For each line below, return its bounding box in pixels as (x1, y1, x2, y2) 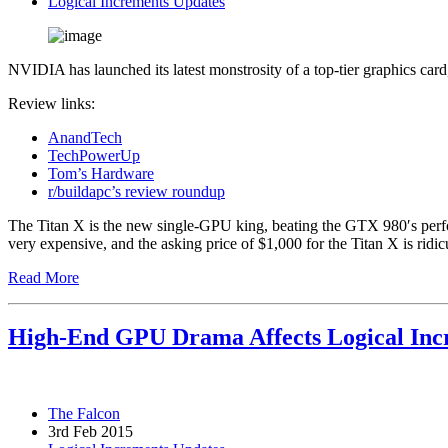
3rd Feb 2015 (48, 423, 133, 441)
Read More (8, 268, 79, 286)
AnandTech (48, 128, 122, 146)
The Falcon (48, 405, 120, 423)
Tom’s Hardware (48, 164, 154, 182)
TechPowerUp (48, 146, 140, 164)
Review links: (8, 94, 95, 112)
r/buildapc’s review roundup (48, 182, 225, 200)
